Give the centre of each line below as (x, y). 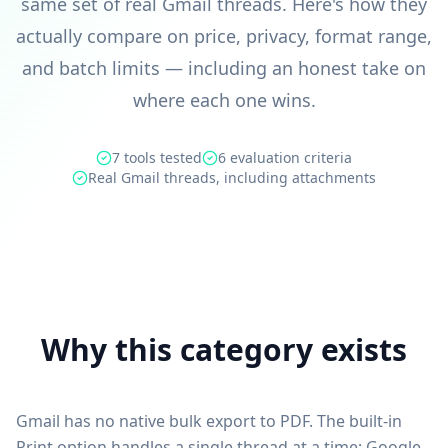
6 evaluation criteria (285, 157)
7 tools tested (157, 157)
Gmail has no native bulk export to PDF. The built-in (209, 421)
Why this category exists (224, 349)
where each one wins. (224, 100)
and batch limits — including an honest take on (224, 68)
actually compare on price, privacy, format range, (224, 36)
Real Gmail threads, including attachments (232, 177)
